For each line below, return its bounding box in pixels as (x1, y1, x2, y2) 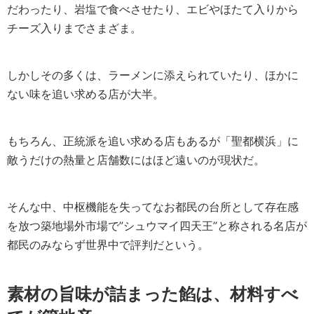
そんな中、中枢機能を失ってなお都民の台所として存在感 (7, 200, 299, 214)
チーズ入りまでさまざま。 (7, 21, 142, 35)
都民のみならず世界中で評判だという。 (7, 238, 209, 252)
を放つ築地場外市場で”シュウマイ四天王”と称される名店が (7, 219, 307, 233)
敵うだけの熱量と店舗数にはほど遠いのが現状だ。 (7, 153, 265, 167)
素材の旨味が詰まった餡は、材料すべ (7, 284, 299, 304)
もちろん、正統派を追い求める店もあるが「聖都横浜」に (7, 134, 299, 148)
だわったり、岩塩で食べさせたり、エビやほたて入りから (7, 2, 299, 16)
